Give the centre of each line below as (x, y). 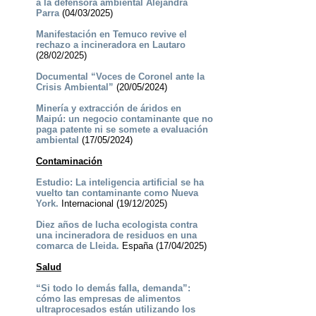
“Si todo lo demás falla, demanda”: (113, 288)
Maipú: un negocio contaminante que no (124, 119)
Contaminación (69, 162)
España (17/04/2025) (163, 246)
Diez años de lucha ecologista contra (116, 225)
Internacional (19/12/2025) (113, 204)
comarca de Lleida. (77, 246)
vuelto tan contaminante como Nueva (117, 193)
